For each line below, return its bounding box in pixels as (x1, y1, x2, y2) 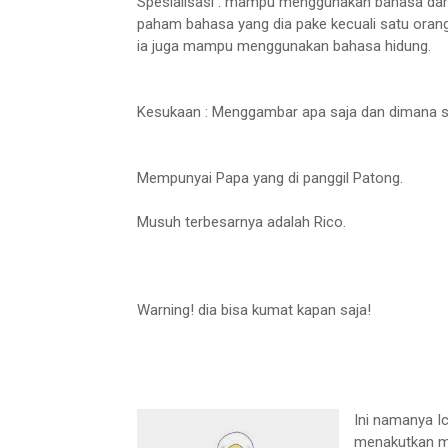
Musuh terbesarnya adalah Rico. (137, 213, 346, 232)
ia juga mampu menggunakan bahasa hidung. (137, 37, 431, 56)
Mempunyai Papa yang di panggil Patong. (137, 169, 403, 188)
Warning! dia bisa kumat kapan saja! (137, 301, 371, 320)
